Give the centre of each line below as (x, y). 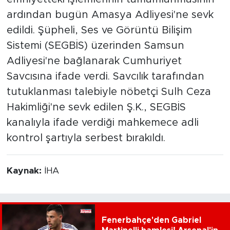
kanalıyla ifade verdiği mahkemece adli (102, 122)
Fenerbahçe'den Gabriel (151, 220)
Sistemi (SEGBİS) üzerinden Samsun (95, 45)
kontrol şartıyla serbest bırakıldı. (86, 138)
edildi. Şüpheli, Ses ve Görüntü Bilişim (99, 30)
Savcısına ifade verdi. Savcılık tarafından (105, 76)
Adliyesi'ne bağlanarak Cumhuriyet (94, 61)
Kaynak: (25, 171)
